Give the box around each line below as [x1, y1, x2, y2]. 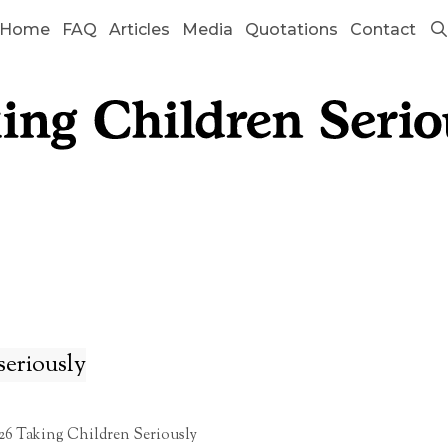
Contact [350, 20, 417, 39]
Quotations [245, 20, 339, 39]
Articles [109, 20, 171, 39]
